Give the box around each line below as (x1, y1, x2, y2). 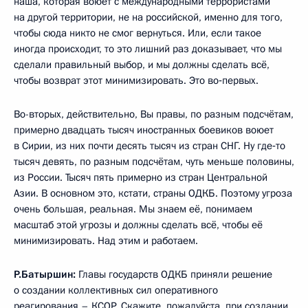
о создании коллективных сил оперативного (14, 283, 218, 297)
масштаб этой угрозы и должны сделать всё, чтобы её (14, 218, 263, 232)
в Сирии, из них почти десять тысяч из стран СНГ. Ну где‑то (14, 139, 285, 153)
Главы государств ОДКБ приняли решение (76, 267, 272, 281)
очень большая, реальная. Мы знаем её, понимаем (14, 202, 252, 216)
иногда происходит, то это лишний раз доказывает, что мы (14, 42, 282, 56)
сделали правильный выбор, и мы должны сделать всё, (14, 58, 269, 71)
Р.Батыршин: (14, 267, 76, 281)
